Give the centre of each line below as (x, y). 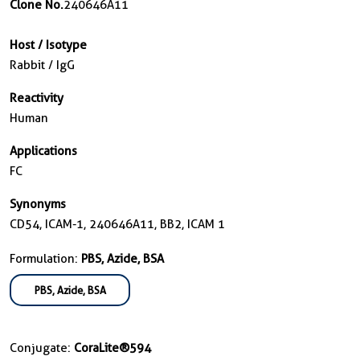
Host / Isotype (48, 45)
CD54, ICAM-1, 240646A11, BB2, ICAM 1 (117, 224)
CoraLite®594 (112, 348)
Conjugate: (42, 348)
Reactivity (37, 98)
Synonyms (38, 204)
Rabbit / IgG (42, 65)
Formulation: (45, 259)
